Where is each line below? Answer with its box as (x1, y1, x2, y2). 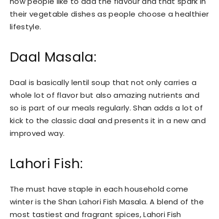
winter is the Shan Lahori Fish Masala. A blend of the (10, 196, 204, 207)
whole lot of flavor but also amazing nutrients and (10, 89, 200, 100)
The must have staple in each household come (10, 183, 189, 194)
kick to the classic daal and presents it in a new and (10, 115, 206, 126)
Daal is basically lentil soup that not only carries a (10, 77, 197, 88)
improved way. (10, 128, 65, 138)
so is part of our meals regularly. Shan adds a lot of (10, 102, 203, 113)
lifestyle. (10, 21, 42, 32)
